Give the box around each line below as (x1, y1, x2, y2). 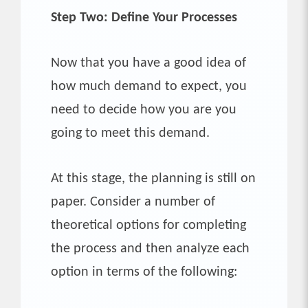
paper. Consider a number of (51, 195, 215, 209)
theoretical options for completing (51, 218, 246, 232)
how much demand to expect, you (51, 79, 247, 93)
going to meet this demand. (51, 126, 210, 140)
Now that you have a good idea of (51, 56, 246, 70)
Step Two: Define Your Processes (51, 10, 237, 25)
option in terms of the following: (51, 265, 237, 279)
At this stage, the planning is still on (51, 171, 256, 186)
